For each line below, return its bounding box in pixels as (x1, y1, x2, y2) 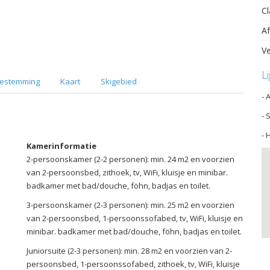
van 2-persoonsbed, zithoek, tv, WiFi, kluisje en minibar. (27, 166, 228, 178)
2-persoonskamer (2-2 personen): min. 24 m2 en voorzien (27, 153, 234, 165)
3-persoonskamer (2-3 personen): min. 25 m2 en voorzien (27, 199, 234, 210)
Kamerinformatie (27, 140, 96, 151)
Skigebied (101, 75, 137, 87)
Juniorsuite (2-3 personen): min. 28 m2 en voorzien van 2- (27, 245, 232, 256)
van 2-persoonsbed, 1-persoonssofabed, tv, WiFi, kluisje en (27, 212, 243, 224)
